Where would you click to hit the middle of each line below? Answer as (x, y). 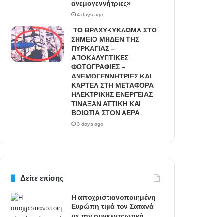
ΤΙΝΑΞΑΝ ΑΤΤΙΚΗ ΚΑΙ (106, 104)
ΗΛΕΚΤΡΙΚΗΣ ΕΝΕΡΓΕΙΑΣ (112, 95)
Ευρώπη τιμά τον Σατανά (113, 207)
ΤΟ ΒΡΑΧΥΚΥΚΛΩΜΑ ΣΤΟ (114, 30)
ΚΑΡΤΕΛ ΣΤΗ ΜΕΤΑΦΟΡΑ (113, 85)
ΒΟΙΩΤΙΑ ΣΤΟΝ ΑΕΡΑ (106, 113)
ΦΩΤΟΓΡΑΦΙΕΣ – (99, 67)
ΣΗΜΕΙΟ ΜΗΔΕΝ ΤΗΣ (105, 39)
